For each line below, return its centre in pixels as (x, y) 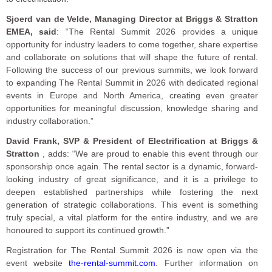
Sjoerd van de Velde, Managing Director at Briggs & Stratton (132, 19)
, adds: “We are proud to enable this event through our (149, 154)
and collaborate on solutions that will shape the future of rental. (132, 57)
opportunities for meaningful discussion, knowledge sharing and (132, 108)
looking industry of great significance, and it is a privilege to (132, 179)
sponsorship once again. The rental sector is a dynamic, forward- (132, 167)
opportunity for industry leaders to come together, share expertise (132, 45)
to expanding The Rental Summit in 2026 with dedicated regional (132, 83)
